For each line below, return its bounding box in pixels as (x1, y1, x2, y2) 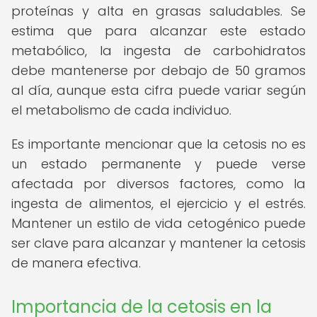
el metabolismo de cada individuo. (11, 101, 231, 119)
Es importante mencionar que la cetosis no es (11, 135, 306, 153)
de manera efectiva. (11, 254, 141, 272)
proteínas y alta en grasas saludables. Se (11, 2, 306, 20)
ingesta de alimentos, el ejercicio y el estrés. (11, 195, 306, 212)
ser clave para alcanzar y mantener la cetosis (11, 234, 306, 252)
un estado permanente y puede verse (11, 155, 306, 173)
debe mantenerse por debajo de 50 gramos (11, 62, 306, 79)
